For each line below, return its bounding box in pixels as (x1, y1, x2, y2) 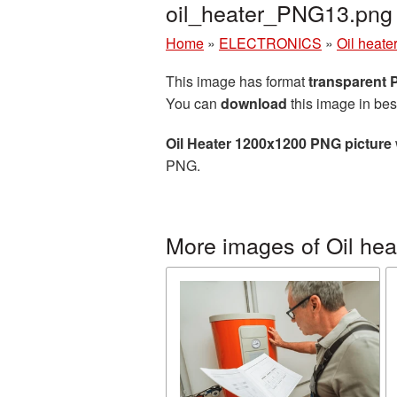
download (221, 93, 287, 113)
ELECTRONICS (219, 33, 322, 53)
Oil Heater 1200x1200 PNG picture (166, 133, 392, 153)
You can (166, 93, 221, 113)
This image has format (166, 71, 308, 91)
